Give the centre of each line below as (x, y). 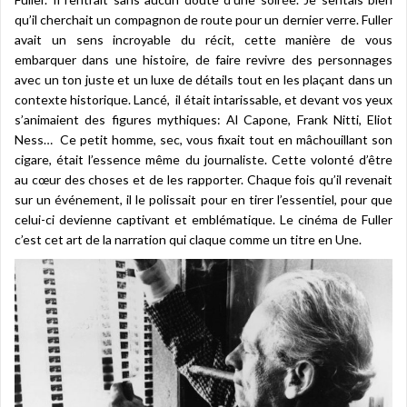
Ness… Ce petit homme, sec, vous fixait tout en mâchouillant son (203, 139)
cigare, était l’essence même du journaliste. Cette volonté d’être (203, 159)
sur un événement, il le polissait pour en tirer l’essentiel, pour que (203, 199)
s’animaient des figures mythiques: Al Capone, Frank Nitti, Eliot (203, 119)
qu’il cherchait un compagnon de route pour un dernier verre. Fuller (203, 19)
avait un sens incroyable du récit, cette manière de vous (203, 39)
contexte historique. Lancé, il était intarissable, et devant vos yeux (203, 99)
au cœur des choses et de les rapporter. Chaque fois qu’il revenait (203, 179)
